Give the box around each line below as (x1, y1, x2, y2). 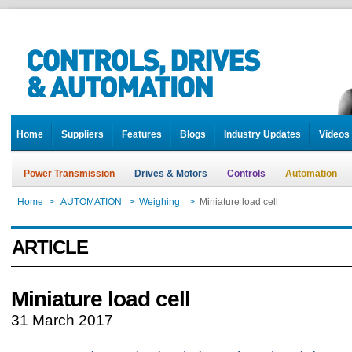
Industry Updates (224, 129, 301, 140)
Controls (227, 168, 266, 179)
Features (122, 129, 162, 140)
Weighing (139, 196, 182, 207)
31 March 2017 (11, 312, 113, 328)
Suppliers (61, 129, 104, 140)
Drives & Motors (134, 168, 207, 179)
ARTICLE (12, 236, 88, 258)
